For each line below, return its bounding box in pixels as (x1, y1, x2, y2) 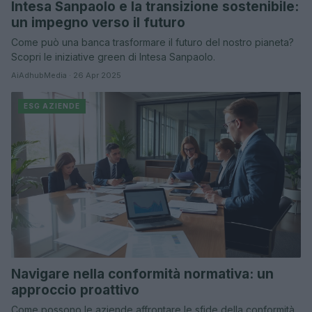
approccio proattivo (11, 281, 139, 298)
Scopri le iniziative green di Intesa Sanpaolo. (11, 51, 215, 63)
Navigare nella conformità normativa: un (11, 265, 274, 282)
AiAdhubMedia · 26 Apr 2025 (11, 70, 121, 81)
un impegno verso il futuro (11, 15, 185, 31)
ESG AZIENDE (24, 102, 80, 111)
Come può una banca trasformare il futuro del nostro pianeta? (11, 36, 294, 49)
